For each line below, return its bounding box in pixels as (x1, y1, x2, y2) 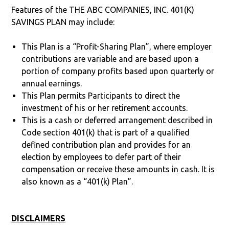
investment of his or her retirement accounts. (21, 103, 188, 112)
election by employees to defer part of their (21, 152, 181, 162)
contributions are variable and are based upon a (21, 54, 199, 63)
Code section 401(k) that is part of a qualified (21, 127, 190, 137)
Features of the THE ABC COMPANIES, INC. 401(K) (11, 5, 195, 14)
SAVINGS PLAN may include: (11, 17, 115, 27)
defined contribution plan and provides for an (21, 140, 191, 149)
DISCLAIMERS (11, 213, 66, 223)
